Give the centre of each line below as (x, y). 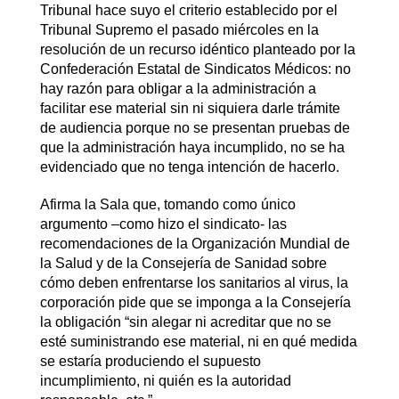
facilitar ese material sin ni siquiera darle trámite (190, 108)
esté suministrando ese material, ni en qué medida (198, 341)
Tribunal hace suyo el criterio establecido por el (188, 10)
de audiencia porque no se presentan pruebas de (195, 127)
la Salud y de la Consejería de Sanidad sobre (183, 263)
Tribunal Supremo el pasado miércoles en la (179, 29)
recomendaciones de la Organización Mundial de (195, 243)
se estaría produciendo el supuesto (150, 361)
